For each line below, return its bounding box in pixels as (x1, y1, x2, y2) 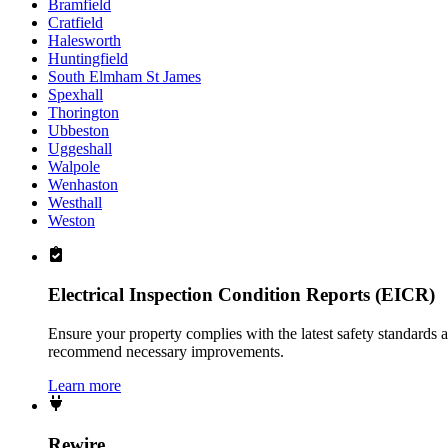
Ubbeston (48, 121, 109, 139)
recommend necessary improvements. (48, 343, 284, 361)
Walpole (48, 157, 100, 175)
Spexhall (48, 85, 103, 103)
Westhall (48, 193, 102, 211)
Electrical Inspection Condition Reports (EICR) (48, 284, 435, 306)
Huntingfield (48, 49, 128, 67)
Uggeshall (48, 139, 112, 157)
